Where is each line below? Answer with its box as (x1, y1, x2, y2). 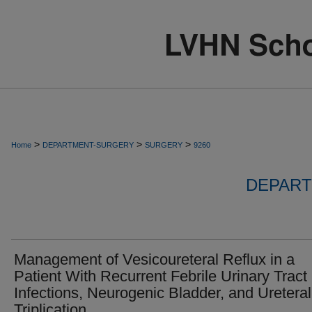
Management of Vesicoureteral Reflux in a (14, 251, 295, 268)
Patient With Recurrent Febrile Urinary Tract (14, 267, 307, 285)
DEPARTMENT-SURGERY (42, 141, 134, 149)
